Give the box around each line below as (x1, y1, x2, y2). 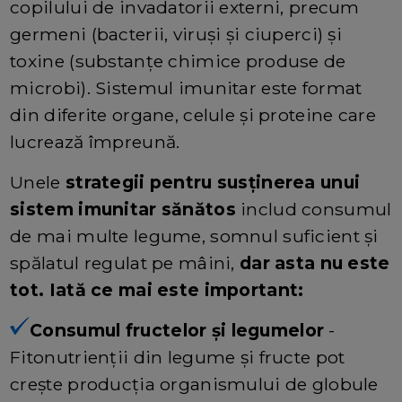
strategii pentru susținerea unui (65, 170, 361, 193)
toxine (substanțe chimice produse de (10, 49, 346, 72)
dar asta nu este (239, 251, 390, 274)
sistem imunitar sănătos (10, 197, 236, 220)
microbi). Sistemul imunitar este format (10, 76, 363, 99)
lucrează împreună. (10, 130, 180, 153)
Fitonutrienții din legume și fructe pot (10, 345, 345, 368)
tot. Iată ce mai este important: (10, 278, 304, 301)
